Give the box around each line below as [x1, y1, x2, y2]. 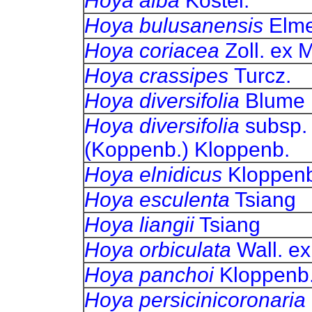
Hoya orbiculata [84, 238, 231, 261]
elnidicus [139, 163, 222, 186]
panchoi [139, 263, 214, 286]
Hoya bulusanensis [84, 14, 269, 37]
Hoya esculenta [84, 188, 230, 211]
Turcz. [233, 64, 291, 87]
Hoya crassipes [84, 64, 234, 87]
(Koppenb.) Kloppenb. [84, 138, 290, 161]
